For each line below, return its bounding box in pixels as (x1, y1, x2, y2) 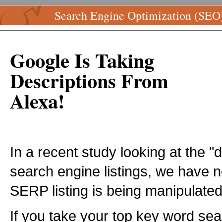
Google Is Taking (10, 46, 154, 75)
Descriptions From (10, 66, 168, 95)
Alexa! (10, 86, 64, 115)
